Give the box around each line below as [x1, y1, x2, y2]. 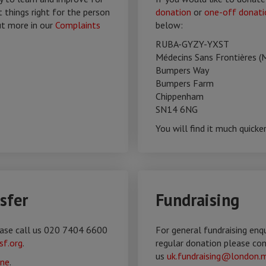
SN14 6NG [156, 103, 198, 115]
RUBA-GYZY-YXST [156, 38, 229, 50]
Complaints [55, 19, 100, 31]
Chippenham [156, 90, 204, 102]
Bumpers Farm [156, 77, 216, 89]
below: [156, 19, 183, 31]
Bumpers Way [156, 64, 209, 76]
